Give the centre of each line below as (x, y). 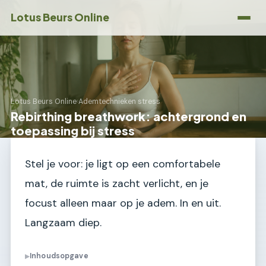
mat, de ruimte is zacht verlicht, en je (117, 183)
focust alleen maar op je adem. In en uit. (123, 203)
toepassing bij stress (73, 130)
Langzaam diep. (63, 223)
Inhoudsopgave (59, 256)
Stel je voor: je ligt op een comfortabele (123, 164)
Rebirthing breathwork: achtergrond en (129, 116)
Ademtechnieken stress (119, 102)
